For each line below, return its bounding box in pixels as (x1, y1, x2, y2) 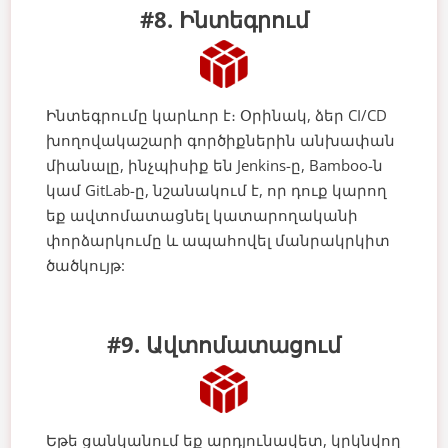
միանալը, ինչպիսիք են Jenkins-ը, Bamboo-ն (46, 154, 384, 175)
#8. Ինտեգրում (139, 3, 309, 34)
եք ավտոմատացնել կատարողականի (46, 204, 359, 225)
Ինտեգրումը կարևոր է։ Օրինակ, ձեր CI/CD (46, 104, 388, 125)
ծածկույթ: (46, 254, 126, 275)
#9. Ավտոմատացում (107, 328, 341, 359)
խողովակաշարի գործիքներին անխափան (46, 129, 396, 150)
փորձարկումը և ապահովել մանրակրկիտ (46, 229, 391, 250)
